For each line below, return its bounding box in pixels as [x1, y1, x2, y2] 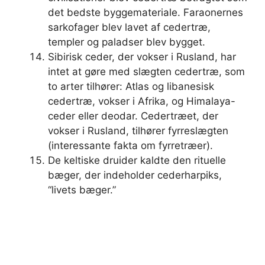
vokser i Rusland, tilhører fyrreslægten [48, 125, 228, 137]
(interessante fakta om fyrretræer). [48, 140, 213, 151]
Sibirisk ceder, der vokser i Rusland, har [48, 51, 236, 63]
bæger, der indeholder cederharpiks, [48, 169, 222, 181]
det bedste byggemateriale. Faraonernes [48, 7, 243, 18]
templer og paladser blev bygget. [48, 36, 205, 48]
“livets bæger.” [48, 184, 116, 196]
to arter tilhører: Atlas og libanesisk [48, 80, 214, 92]
